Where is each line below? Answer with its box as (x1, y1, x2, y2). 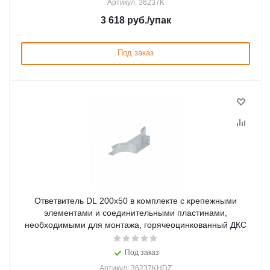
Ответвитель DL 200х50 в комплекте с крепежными (34, 196, 237, 206)
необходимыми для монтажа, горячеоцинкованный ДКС (25, 220, 246, 230)
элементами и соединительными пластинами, (44, 208, 227, 218)
